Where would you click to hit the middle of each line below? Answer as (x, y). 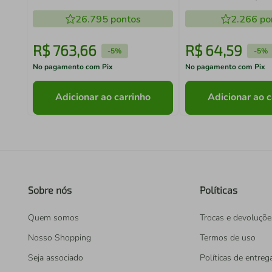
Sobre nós (50, 190)
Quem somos (53, 218)
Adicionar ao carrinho (103, 97)
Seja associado (56, 258)
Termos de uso (228, 238)
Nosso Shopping (59, 238)
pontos (124, 19)
